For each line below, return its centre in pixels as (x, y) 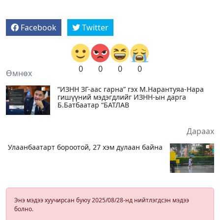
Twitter (95, 27)
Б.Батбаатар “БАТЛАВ (93, 105)
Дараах (200, 131)
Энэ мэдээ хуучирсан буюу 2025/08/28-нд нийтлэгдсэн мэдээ (102, 200)
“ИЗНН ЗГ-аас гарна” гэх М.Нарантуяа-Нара (131, 89)
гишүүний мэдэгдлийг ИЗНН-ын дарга (122, 97)
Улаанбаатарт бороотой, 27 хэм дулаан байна (85, 147)
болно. (24, 209)
